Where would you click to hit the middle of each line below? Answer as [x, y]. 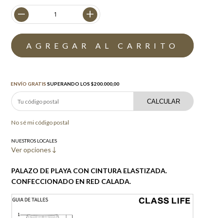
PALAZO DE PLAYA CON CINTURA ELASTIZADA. [89, 171]
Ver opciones [32, 150]
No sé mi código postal [40, 122]
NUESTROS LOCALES [34, 141]
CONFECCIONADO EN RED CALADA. [71, 181]
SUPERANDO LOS [69, 84]
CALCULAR [164, 101]
